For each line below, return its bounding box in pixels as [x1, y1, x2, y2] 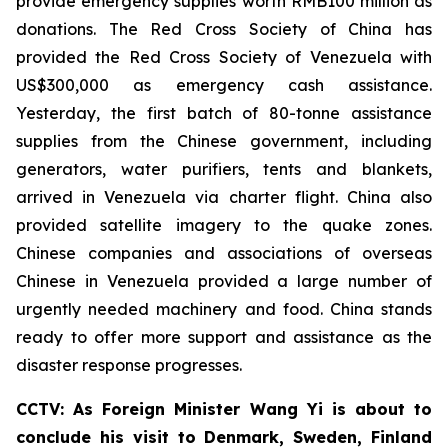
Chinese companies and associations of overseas [16, 243, 432, 264]
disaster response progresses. [16, 355, 242, 376]
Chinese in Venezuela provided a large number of [16, 271, 432, 292]
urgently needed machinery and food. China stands [16, 299, 432, 320]
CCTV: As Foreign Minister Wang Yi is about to [16, 399, 432, 420]
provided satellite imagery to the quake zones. [16, 215, 432, 236]
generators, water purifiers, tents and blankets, [16, 159, 432, 180]
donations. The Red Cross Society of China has [16, 19, 432, 40]
